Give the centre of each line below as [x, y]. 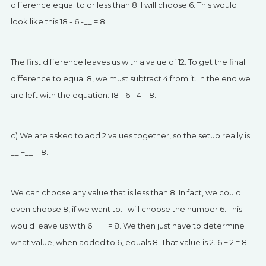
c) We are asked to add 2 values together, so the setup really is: [131, 135]
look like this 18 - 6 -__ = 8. [58, 21]
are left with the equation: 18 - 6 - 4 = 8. [83, 95]
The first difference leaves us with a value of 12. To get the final [128, 62]
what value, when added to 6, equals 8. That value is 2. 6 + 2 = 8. [129, 242]
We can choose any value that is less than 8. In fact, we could [126, 192]
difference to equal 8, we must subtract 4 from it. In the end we [130, 78]
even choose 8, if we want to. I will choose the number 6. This [126, 209]
